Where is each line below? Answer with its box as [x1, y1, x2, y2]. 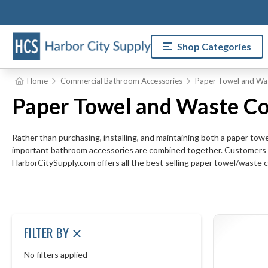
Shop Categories [177, 40, 251, 52]
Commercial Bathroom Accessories [60, 76, 182, 86]
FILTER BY [24, 223, 72, 242]
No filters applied [24, 249, 87, 260]
